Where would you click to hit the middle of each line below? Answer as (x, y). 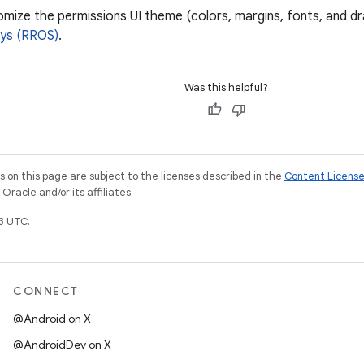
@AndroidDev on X (62, 344)
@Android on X (52, 318)
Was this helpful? (226, 87)
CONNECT (46, 291)
